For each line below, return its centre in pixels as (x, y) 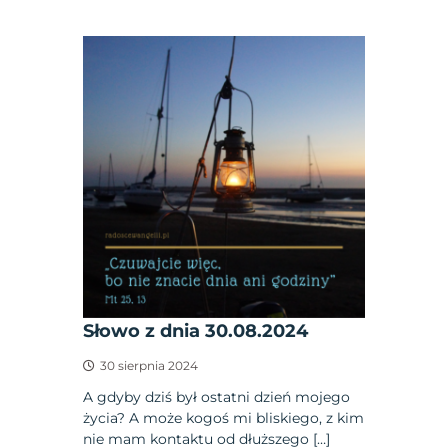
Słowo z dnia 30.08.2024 (196, 330)
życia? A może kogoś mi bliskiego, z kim (224, 417)
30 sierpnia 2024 (149, 365)
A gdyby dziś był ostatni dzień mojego (217, 396)
